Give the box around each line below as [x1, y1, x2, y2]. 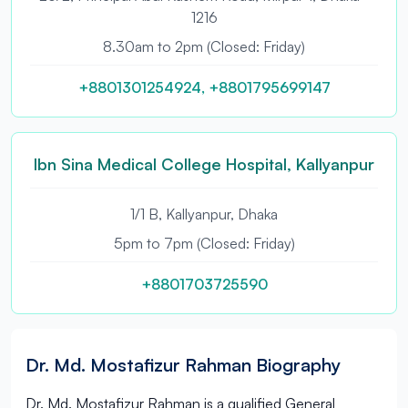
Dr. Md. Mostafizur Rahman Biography [25, 353, 341, 376]
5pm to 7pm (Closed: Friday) [113, 234, 295, 252]
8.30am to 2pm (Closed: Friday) [103, 37, 305, 56]
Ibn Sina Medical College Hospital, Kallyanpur [34, 154, 374, 174]
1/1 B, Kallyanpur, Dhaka [130, 205, 278, 223]
